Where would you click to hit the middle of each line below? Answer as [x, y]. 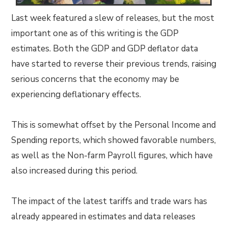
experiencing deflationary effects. [76, 95]
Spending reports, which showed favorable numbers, [114, 140]
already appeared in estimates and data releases [104, 217]
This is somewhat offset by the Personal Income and [114, 125]
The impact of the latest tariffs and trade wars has [109, 202]
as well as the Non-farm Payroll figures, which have [112, 156]
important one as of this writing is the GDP [95, 34]
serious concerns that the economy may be [95, 79]
